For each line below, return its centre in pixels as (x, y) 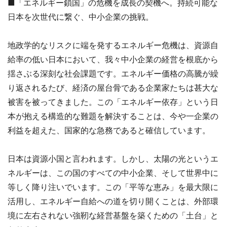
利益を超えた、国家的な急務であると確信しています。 (109, 130)
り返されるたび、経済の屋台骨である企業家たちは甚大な (113, 88)
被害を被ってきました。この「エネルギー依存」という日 (113, 102)
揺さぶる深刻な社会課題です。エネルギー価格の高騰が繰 (113, 73)
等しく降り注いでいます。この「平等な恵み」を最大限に (113, 187)
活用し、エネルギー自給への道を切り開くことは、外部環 (113, 201)
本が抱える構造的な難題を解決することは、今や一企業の (113, 116)
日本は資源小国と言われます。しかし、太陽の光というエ (113, 159)
